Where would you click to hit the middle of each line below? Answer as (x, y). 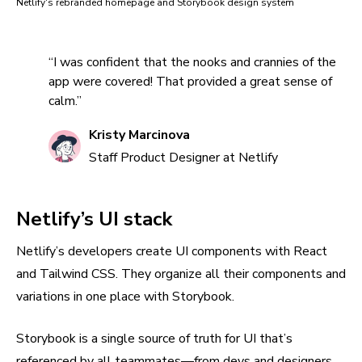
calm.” (65, 101)
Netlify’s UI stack (94, 219)
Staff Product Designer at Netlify (183, 158)
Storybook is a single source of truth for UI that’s (154, 339)
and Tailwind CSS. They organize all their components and (181, 274)
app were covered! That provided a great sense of (190, 82)
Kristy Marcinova (139, 135)
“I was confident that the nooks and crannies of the (192, 62)
